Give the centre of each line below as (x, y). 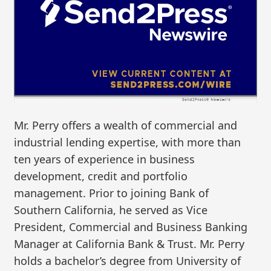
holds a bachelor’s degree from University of (128, 260)
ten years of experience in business (105, 159)
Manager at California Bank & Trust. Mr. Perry (129, 243)
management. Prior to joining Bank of (112, 193)
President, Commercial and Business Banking (131, 227)
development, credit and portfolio (101, 176)
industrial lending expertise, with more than (128, 142)
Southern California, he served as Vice (111, 210)
